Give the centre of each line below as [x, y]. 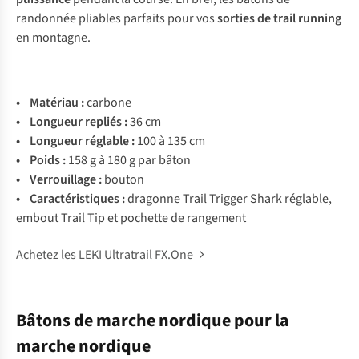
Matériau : [58, 103]
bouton [124, 179]
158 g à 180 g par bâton [128, 160]
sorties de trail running [279, 18]
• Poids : [41, 160]
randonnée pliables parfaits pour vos [117, 18]
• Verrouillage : [60, 179]
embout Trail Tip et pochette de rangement [131, 218]
